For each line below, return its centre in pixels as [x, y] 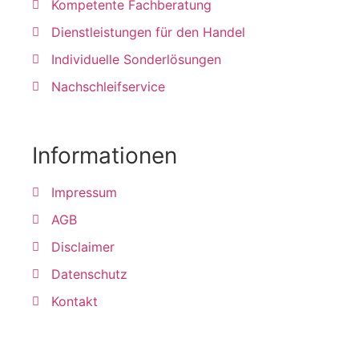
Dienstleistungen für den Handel [148, 32]
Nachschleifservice [108, 87]
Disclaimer [83, 247]
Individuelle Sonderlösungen [136, 60]
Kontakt [74, 302]
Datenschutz [89, 274]
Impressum [84, 193]
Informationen [105, 156]
